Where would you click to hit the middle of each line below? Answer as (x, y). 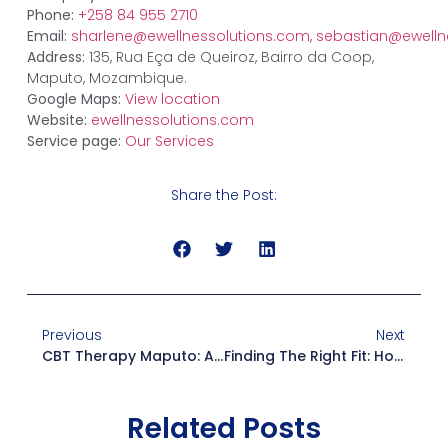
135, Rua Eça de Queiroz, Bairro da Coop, (229, 57)
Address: (55, 57)
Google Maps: (73, 99)
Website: (56, 120)
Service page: (73, 141)
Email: (46, 36)
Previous (71, 335)
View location (172, 99)
